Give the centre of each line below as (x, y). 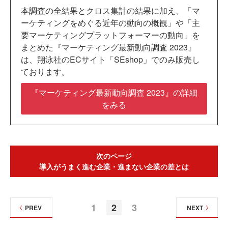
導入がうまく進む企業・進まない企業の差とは (114, 167)
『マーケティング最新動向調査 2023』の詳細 (114, 93)
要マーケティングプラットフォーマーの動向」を (110, 35)
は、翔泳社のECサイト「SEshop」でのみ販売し (110, 60)
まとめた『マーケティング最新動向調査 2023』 (108, 47)
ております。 (45, 72)
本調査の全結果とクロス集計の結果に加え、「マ (110, 11)
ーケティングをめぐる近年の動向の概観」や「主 (110, 23)
